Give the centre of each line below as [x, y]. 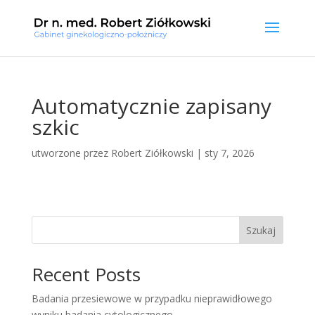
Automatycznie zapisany [151, 106]
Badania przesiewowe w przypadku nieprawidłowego [152, 298]
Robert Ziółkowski [152, 153]
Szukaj [261, 230]
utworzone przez [71, 153]
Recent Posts [86, 274]
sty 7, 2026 [229, 153]
